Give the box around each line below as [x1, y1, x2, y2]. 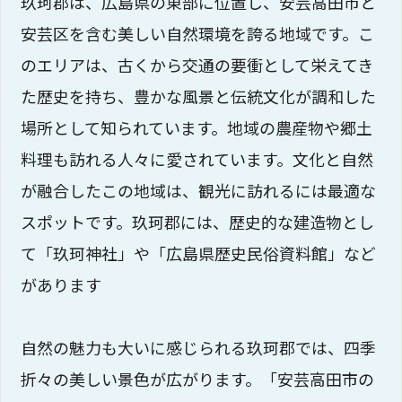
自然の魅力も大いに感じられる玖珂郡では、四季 [21, 335, 377, 359]
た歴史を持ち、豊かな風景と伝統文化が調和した [21, 83, 377, 108]
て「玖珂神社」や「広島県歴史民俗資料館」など [21, 240, 377, 265]
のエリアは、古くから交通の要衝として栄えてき [21, 52, 374, 76]
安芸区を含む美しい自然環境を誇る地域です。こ [21, 21, 375, 45]
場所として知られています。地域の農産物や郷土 [21, 115, 373, 139]
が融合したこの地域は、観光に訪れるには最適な [21, 178, 377, 202]
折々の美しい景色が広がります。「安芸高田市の [21, 366, 375, 390]
